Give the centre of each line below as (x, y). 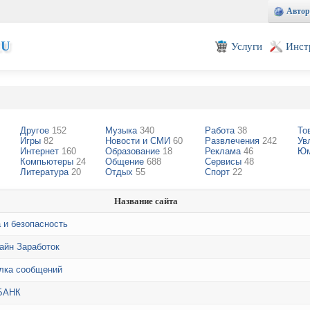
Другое (36, 130)
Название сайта (146, 201)
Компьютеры (48, 162)
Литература (46, 172)
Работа (221, 130)
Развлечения (234, 141)
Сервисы (225, 162)
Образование (134, 151)
